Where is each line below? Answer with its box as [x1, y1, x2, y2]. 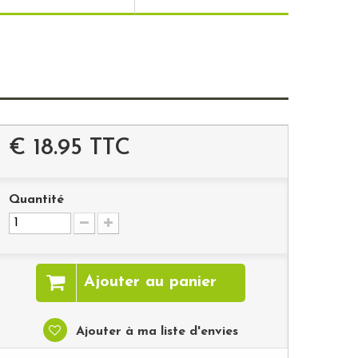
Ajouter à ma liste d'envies [71, 325, 238, 338]
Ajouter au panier [83, 274, 217, 290]
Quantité [8, 193, 64, 206]
